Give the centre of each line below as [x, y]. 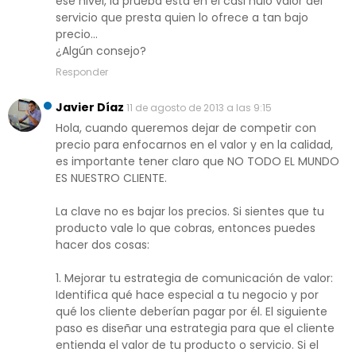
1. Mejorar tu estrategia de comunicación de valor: [194, 279]
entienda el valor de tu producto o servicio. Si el [187, 345]
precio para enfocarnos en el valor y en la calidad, [194, 145]
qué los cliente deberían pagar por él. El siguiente [192, 312]
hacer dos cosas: [103, 245]
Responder [82, 72]
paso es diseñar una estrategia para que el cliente [195, 329]
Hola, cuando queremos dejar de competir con [186, 128]
